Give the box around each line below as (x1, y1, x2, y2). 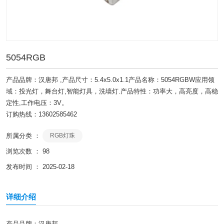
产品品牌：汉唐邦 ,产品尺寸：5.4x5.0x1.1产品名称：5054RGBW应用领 (6, 76, 214, 83)
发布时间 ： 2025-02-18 (6, 163, 74, 171)
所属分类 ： (6, 132, 40, 140)
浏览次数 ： (6, 147, 42, 155)
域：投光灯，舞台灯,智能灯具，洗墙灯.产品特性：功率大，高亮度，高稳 (6, 87, 218, 95)
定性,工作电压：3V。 (6, 99, 68, 106)
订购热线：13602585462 (6, 110, 77, 118)
